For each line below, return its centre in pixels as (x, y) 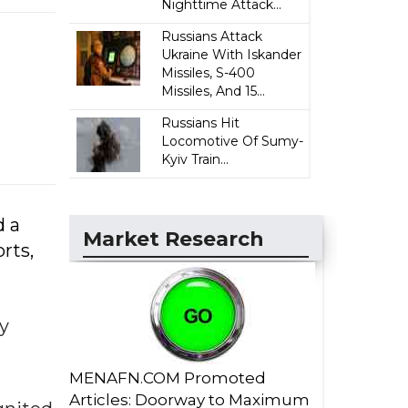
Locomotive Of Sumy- (233, 141)
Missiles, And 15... (214, 91)
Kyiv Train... (195, 159)
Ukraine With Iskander (232, 55)
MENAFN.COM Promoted (168, 378)
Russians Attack (212, 36)
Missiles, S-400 (209, 73)
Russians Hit (201, 123)
